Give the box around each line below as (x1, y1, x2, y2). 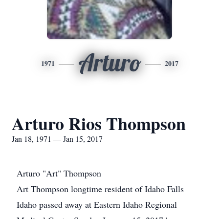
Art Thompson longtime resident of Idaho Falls (17, 183, 184, 195)
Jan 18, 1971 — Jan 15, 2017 (12, 133, 103, 144)
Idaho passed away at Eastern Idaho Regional (17, 198, 177, 210)
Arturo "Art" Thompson (17, 167, 101, 179)
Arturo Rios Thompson (12, 110, 186, 136)
